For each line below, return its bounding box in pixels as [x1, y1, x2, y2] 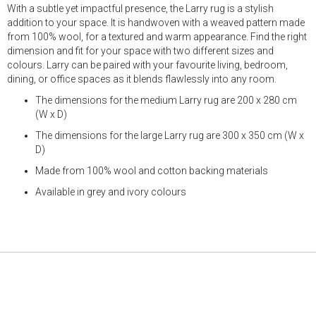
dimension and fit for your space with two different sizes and [7, 45, 274, 56]
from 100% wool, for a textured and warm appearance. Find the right [7, 31, 307, 42]
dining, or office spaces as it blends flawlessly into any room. [7, 73, 276, 85]
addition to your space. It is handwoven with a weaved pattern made [7, 17, 305, 28]
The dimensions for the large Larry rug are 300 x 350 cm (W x [35, 130, 304, 141]
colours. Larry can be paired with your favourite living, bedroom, [7, 59, 288, 71]
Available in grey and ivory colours [35, 186, 186, 197]
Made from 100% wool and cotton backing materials [35, 165, 268, 176]
